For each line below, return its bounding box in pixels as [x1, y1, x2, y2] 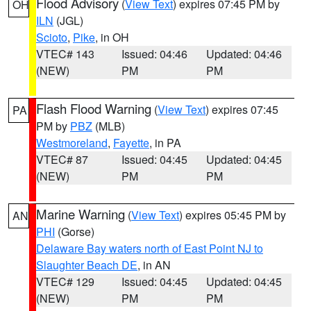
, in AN [137, 257, 171, 273]
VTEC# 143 [36, 46, 94, 62]
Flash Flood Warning [36, 99, 151, 117]
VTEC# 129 [36, 274, 94, 289]
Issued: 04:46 [121, 46, 187, 62]
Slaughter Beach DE [36, 257, 137, 273]
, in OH [95, 29, 129, 45]
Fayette [113, 135, 149, 151]
